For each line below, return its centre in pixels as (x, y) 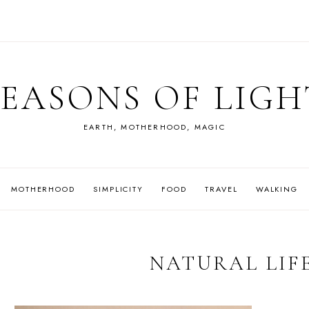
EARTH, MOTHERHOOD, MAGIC (154, 127)
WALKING (277, 189)
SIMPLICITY (118, 189)
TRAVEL (221, 189)
